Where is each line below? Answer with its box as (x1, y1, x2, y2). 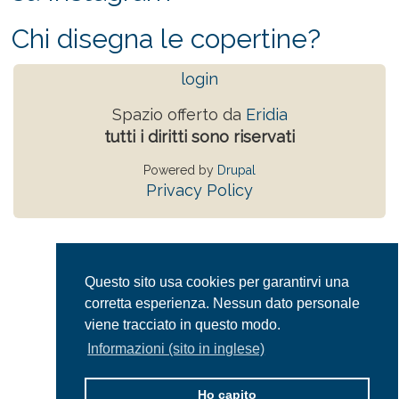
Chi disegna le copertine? (12, 22, 321, 54)
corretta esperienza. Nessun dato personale (85, 296, 360, 312)
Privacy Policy (146, 180, 253, 199)
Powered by (143, 162, 217, 177)
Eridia (245, 104, 288, 124)
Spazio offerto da (111, 104, 246, 124)
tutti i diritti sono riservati (104, 126, 295, 146)
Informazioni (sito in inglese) (87, 341, 265, 357)
